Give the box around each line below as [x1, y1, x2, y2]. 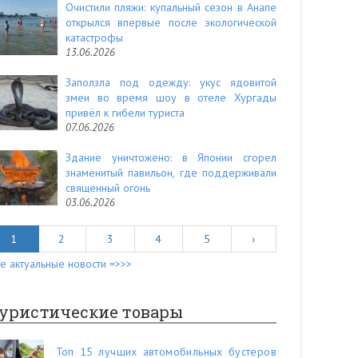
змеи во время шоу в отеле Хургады [66, 90, 276, 105]
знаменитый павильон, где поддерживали [66, 165, 276, 180]
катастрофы [66, 30, 123, 45]
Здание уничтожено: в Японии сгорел [66, 150, 276, 165]
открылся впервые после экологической [66, 15, 276, 30]
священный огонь [66, 181, 150, 195]
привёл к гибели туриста [66, 105, 185, 120]
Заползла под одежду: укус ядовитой [66, 75, 276, 89]
